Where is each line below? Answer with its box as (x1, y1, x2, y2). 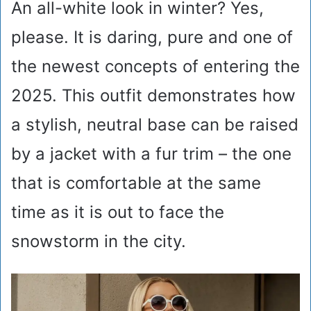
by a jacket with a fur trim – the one (11, 144, 292, 165)
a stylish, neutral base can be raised (11, 115, 299, 135)
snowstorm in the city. (11, 231, 186, 252)
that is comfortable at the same (11, 173, 261, 194)
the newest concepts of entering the (11, 56, 300, 77)
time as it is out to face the (11, 202, 224, 223)
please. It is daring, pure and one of (11, 27, 293, 48)
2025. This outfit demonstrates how (11, 85, 296, 106)
